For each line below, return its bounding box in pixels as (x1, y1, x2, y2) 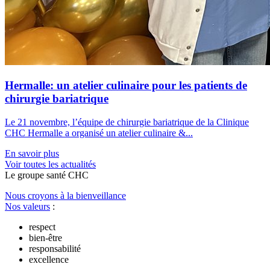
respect (29, 221, 55, 232)
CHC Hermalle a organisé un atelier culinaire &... (5, 127, 193, 138)
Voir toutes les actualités (5, 159, 96, 169)
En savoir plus (5, 148, 59, 159)
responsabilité (29, 243, 81, 254)
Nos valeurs (5, 201, 50, 212)
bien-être (29, 232, 62, 243)
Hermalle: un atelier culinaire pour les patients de (5, 79, 247, 92)
